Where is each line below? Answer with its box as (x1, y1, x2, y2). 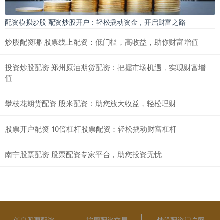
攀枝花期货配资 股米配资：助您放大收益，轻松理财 (5, 97, 176, 108)
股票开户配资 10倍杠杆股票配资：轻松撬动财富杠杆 (5, 123, 177, 134)
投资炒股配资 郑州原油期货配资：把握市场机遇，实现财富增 (5, 61, 206, 72)
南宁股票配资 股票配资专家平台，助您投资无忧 (5, 148, 162, 159)
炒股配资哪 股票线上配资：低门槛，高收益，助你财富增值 (5, 36, 198, 47)
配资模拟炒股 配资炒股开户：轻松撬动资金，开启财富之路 (5, 16, 186, 27)
